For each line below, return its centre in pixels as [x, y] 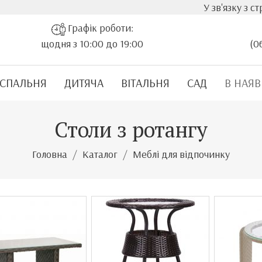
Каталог [100, 154]
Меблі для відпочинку [181, 154]
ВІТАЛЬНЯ [145, 83]
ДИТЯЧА [84, 83]
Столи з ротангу [131, 130]
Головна [50, 154]
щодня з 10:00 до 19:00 [92, 43]
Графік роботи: [99, 28]
